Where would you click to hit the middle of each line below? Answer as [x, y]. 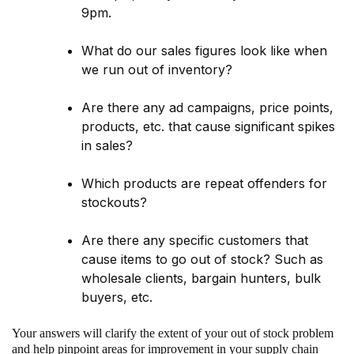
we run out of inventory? [157, 70]
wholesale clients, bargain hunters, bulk [201, 279]
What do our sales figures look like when [204, 51]
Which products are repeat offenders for [204, 184]
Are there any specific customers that [195, 241]
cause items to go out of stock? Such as [202, 260]
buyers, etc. [117, 298]
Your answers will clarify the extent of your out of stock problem [173, 333]
